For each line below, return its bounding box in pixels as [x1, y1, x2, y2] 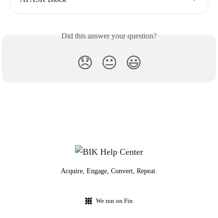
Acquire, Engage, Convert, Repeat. [61, 167, 157, 175]
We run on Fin [96, 197, 133, 204]
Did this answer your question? [61, 32, 157, 40]
